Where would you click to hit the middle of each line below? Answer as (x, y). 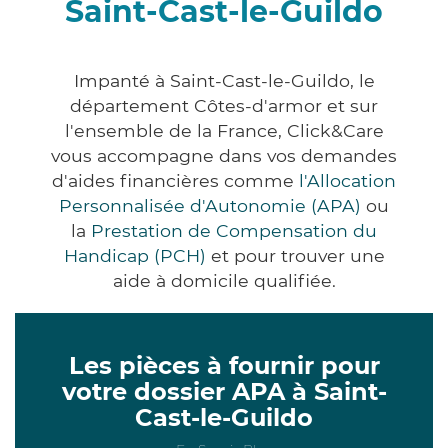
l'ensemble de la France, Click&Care (224, 130)
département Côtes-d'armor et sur (224, 105)
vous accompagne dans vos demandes (224, 155)
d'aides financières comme (175, 180)
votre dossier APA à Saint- (224, 391)
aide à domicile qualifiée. (224, 280)
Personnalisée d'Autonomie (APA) (210, 205)
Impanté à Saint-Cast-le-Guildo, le (224, 80)
